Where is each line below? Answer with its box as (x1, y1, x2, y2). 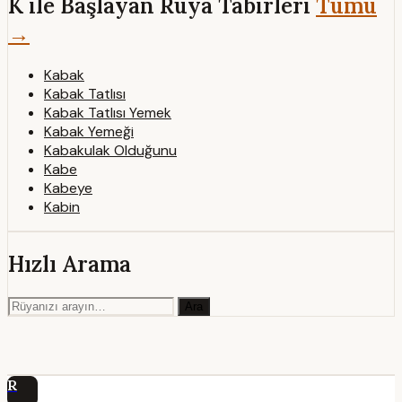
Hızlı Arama (8, 250, 131, 279)
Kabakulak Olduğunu (44, 141, 177, 161)
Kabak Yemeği (44, 122, 134, 142)
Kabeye (44, 179, 92, 198)
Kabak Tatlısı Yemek (44, 103, 171, 123)
